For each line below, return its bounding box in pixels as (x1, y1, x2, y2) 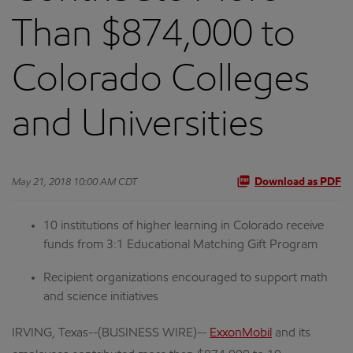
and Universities (12, 107, 264, 145)
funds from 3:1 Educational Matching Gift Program (43, 239, 318, 251)
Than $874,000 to (12, 17, 295, 55)
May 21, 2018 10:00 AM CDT (12, 177, 137, 188)
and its (272, 327, 310, 340)
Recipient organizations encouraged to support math (43, 272, 328, 284)
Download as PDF (255, 177, 341, 188)
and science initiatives (43, 291, 158, 303)
